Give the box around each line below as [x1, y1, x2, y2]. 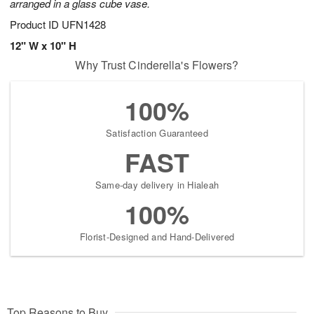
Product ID [10, 17, 62, 32]
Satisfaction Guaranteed [106, 126, 208, 140]
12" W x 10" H [10, 38, 76, 54]
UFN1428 [62, 17, 106, 32]
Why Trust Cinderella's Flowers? [75, 57, 239, 74]
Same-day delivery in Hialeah [95, 178, 219, 192]
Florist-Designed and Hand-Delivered [79, 230, 235, 244]
